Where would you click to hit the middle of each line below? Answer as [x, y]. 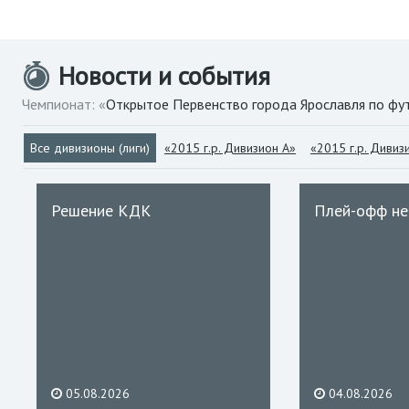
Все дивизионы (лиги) [90, 148]
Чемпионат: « [64, 104]
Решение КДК [101, 210]
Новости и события [164, 75]
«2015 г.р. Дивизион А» [230, 148]
